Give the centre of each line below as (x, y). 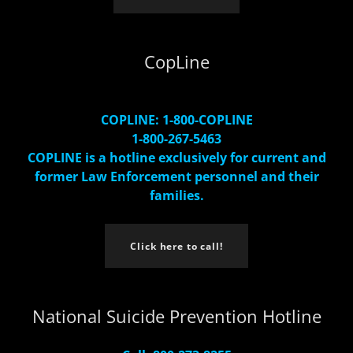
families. (176, 195)
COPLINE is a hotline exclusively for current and (176, 158)
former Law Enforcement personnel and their (176, 176)
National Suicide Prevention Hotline (176, 316)
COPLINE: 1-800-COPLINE (176, 120)
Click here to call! (176, 246)
